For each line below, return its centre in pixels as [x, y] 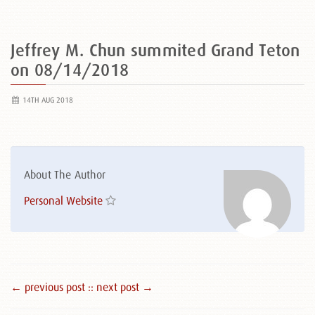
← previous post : [51, 287]
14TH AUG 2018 [46, 100]
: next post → [122, 287]
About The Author [65, 174]
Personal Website [63, 200]
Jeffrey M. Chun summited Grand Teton [155, 50]
